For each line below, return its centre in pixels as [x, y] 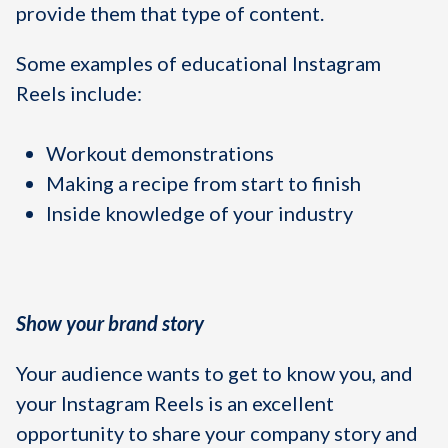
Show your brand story [110, 323]
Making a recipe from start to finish [203, 183]
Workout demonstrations [160, 153]
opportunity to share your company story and [217, 433]
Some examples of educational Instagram [198, 63]
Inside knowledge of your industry [199, 213]
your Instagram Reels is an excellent [175, 403]
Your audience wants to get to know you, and [214, 373]
